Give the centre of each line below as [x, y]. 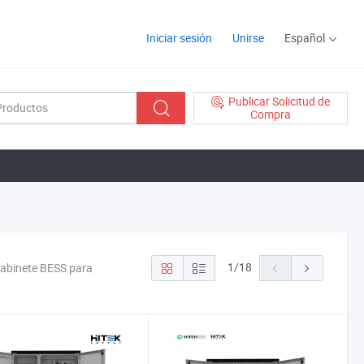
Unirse [248, 38]
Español [305, 38]
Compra [271, 115]
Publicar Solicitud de [279, 101]
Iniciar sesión [179, 38]
